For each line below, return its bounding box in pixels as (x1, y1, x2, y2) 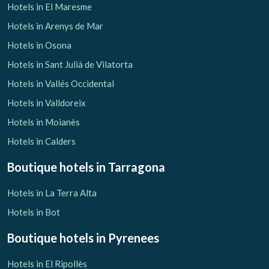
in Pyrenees (96, 230, 159, 245)
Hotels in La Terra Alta (7, 187, 97, 198)
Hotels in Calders (7, 135, 76, 147)
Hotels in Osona (7, 39, 71, 50)
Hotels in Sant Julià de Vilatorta (7, 58, 133, 70)
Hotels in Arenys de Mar (7, 20, 103, 31)
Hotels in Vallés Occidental (7, 77, 114, 89)
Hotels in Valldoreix (7, 97, 86, 108)
